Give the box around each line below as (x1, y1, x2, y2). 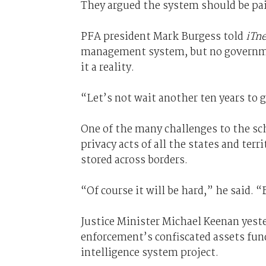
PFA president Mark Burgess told (80, 28, 246, 45)
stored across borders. (80, 151, 188, 169)
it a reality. (80, 59, 134, 76)
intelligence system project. (80, 244, 218, 261)
